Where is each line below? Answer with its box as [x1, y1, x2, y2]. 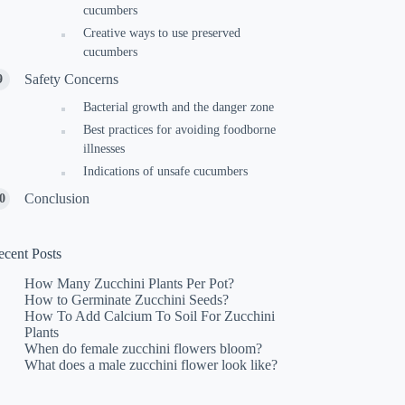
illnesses [83, 142, 126, 155]
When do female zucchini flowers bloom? [24, 340, 263, 356]
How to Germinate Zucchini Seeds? [24, 291, 230, 307]
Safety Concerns [24, 71, 119, 87]
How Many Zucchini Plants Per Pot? [24, 275, 235, 291]
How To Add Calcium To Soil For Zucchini [24, 307, 276, 324]
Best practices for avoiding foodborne [83, 123, 277, 137]
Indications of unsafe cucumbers [83, 165, 249, 178]
